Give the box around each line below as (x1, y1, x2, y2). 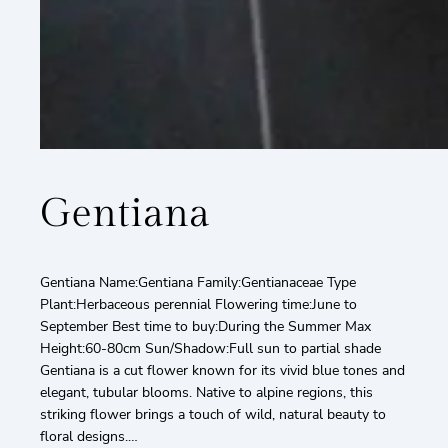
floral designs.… (40, 426, 138, 446)
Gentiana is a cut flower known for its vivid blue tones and (40, 360, 405, 380)
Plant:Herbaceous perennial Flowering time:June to (40, 294, 357, 314)
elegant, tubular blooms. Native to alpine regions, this (40, 382, 373, 402)
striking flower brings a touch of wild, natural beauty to (40, 404, 386, 424)
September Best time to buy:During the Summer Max (40, 316, 371, 336)
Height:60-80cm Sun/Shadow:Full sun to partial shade (40, 338, 381, 358)
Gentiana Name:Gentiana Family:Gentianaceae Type (40, 272, 356, 292)
